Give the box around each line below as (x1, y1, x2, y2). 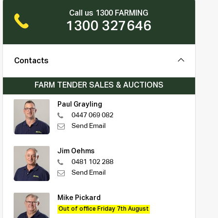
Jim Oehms (57, 147, 94, 155)
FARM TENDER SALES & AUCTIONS (34, 81, 163, 90)
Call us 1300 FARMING (69, 9, 148, 18)
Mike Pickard (57, 194, 101, 201)
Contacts (14, 57, 49, 65)
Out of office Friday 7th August (58, 206, 149, 212)
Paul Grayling (57, 101, 102, 108)
